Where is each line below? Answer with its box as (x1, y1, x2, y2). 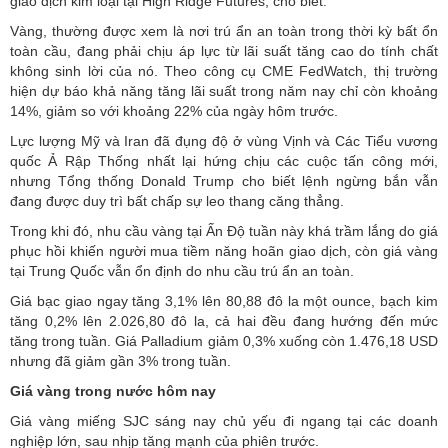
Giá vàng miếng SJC (10, 413, 149, 430)
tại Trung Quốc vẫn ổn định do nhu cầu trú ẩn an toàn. (10, 263, 354, 280)
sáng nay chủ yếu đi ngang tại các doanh (148, 413, 438, 430)
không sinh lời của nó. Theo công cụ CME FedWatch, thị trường (10, 63, 438, 80)
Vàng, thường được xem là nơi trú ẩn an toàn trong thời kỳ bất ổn (10, 23, 438, 40)
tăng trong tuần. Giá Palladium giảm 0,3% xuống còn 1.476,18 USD (10, 333, 438, 350)
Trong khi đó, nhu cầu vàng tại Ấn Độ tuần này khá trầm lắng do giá (10, 223, 438, 240)
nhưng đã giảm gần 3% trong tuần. (10, 353, 231, 370)
